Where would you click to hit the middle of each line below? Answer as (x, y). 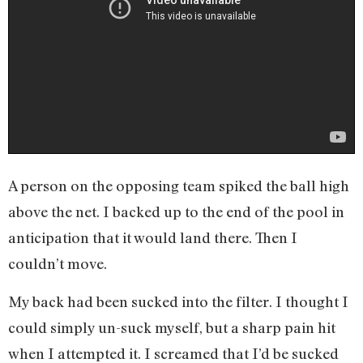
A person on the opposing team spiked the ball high (179, 186)
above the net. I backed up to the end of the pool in (176, 212)
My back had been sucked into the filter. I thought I (178, 301)
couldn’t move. (58, 264)
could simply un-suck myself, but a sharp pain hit (172, 327)
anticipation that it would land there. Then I (153, 238)
